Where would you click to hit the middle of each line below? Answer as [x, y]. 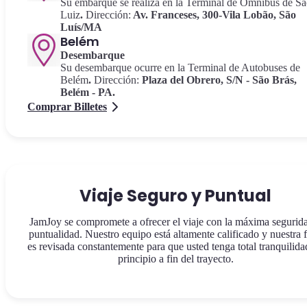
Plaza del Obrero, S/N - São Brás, [218, 80]
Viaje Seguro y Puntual [175, 196]
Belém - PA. [88, 92]
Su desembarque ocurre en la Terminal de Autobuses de [180, 67]
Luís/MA [81, 27]
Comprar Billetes [67, 107]
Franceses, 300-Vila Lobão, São [223, 15]
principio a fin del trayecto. [175, 259]
